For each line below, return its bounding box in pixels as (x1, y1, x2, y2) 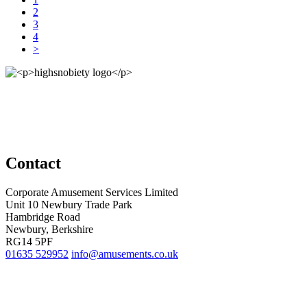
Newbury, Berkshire (5, 223, 93, 235)
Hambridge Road (5, 210, 80, 223)
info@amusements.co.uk (71, 247, 178, 260)
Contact (5, 153, 61, 172)
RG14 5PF (5, 235, 53, 247)
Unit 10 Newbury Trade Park (5, 198, 132, 210)
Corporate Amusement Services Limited (5, 186, 178, 198)
